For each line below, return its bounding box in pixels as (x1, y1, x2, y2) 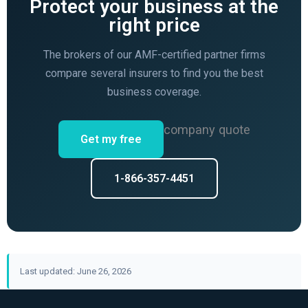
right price (108, 14, 200, 37)
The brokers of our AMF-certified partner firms (43, 48, 265, 62)
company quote (163, 122, 250, 137)
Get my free (80, 133, 142, 146)
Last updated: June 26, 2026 (19, 266, 131, 277)
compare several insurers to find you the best (45, 67, 263, 80)
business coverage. (107, 85, 201, 99)
